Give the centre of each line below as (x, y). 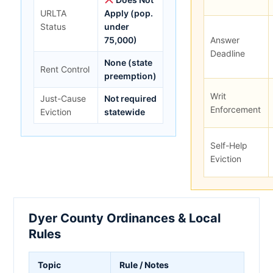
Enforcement (236, 109)
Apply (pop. (129, 13)
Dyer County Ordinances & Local (125, 218)
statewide (125, 112)
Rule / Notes (144, 264)
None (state (128, 62)
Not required (130, 98)
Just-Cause (63, 98)
